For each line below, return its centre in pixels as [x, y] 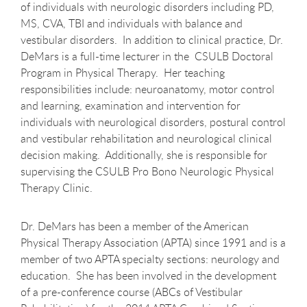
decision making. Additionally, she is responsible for [144, 155]
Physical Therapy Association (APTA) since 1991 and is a [153, 243]
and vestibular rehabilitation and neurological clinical [146, 138]
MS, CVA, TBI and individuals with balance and [132, 23]
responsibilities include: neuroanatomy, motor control [148, 89]
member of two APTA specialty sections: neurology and [150, 259]
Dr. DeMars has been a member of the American [135, 226]
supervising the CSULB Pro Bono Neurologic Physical [147, 171]
